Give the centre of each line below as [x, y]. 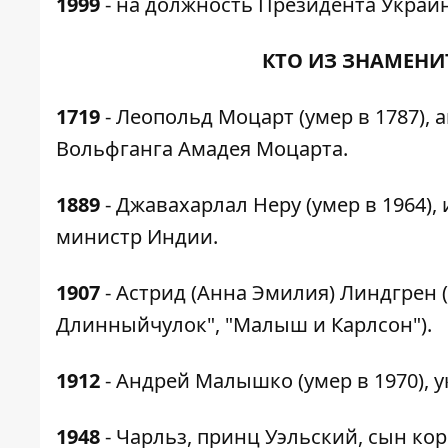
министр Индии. [137, 236]
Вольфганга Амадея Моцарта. [202, 148]
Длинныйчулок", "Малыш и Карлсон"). [244, 324]
